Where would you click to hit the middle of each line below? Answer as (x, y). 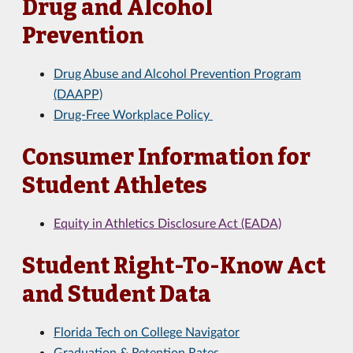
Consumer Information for (166, 157)
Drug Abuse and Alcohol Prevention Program (177, 73)
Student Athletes (115, 186)
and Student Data (117, 294)
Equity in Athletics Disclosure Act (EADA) (167, 223)
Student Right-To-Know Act (174, 266)
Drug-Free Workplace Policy (133, 114)
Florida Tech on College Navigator (147, 331)
